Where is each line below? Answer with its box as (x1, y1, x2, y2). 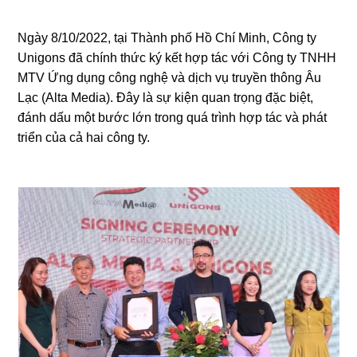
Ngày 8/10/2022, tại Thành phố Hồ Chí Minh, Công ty (18, 31, 317, 45)
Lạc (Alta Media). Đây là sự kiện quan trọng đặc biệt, (18, 91, 314, 104)
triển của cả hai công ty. (18, 131, 151, 144)
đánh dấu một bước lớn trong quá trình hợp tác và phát (18, 111, 328, 124)
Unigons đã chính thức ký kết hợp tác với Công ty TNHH (18, 51, 337, 65)
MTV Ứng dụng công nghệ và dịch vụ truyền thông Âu (18, 71, 322, 84)
